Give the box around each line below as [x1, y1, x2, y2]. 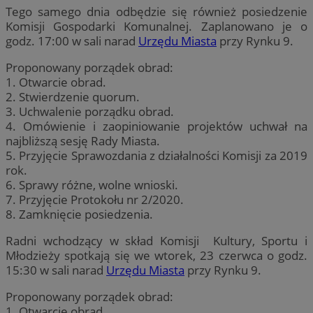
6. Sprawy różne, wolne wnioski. [6, 176, 178, 193]
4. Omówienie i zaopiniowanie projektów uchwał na [6, 117, 307, 134]
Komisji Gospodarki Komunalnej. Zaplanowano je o [6, 17, 307, 34]
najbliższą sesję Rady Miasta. [6, 132, 160, 149]
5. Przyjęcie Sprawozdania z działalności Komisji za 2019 [6, 147, 307, 163]
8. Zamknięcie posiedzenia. [6, 205, 153, 222]
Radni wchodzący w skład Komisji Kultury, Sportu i [6, 232, 307, 249]
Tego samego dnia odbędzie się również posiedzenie [6, 3, 307, 20]
